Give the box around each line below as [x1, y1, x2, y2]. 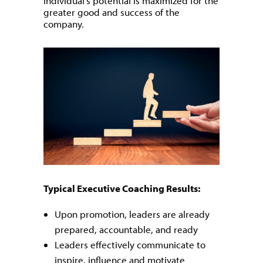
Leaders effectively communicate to [55, 238, 205, 251]
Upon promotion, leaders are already [55, 208, 210, 221]
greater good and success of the [43, 6, 180, 19]
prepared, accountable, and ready [55, 223, 198, 236]
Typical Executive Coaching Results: [43, 182, 200, 195]
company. [43, 18, 84, 31]
